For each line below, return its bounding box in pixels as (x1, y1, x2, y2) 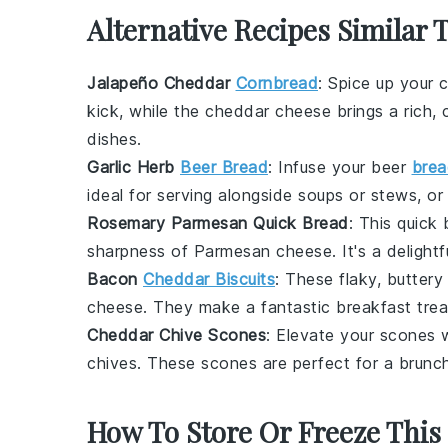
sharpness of (87, 241, 194, 261)
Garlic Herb (87, 157, 180, 177)
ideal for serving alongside (87, 185, 298, 205)
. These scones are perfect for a (137, 353, 399, 373)
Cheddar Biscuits (143, 269, 275, 289)
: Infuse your (268, 157, 371, 177)
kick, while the (87, 101, 205, 121)
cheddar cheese (205, 101, 331, 121)
